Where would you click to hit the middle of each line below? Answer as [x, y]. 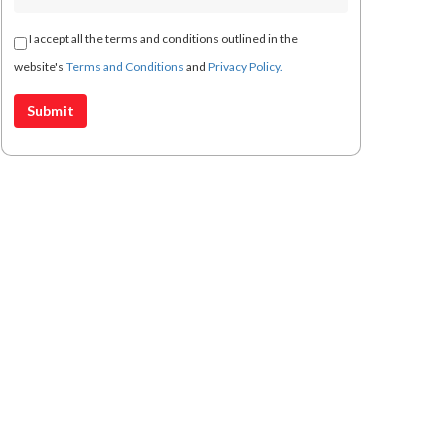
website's [40, 67]
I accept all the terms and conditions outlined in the [162, 39]
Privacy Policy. [245, 67]
